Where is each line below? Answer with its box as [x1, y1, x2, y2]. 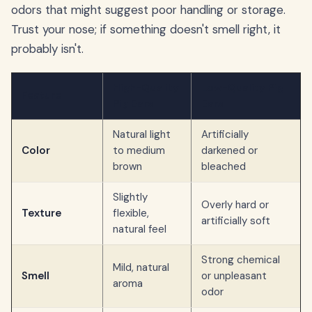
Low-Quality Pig [201, 81, 283, 95]
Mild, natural [113, 260, 169, 275]
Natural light [113, 127, 171, 142]
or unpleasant [201, 269, 267, 283]
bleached [201, 159, 246, 174]
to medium [113, 143, 165, 158]
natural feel [113, 222, 166, 237]
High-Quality [113, 81, 179, 95]
